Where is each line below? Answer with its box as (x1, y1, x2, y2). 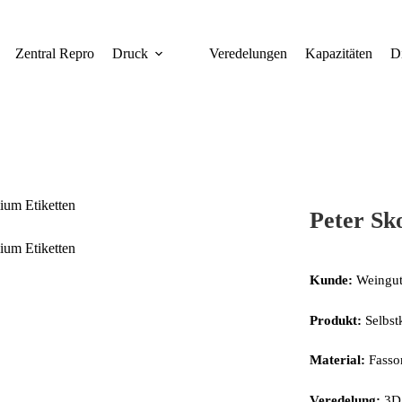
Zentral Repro (14, 46, 94, 61)
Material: (309, 353, 365, 367)
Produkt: (309, 312, 362, 328)
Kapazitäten (304, 46, 372, 61)
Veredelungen (208, 46, 287, 61)
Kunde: (309, 273, 356, 287)
